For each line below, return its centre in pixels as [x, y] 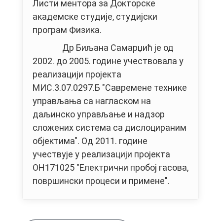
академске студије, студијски [95, 17]
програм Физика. [67, 30]
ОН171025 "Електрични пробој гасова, [110, 168]
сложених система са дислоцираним [110, 128]
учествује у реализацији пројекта [101, 154]
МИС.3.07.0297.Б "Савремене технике [110, 88]
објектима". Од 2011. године [90, 141]
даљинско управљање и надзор [99, 114]
